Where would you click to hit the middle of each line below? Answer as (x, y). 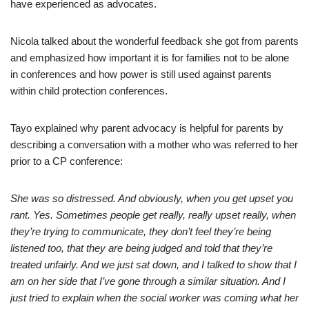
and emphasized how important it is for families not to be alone (150, 58)
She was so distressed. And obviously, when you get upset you (152, 198)
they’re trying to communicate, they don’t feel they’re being (141, 231)
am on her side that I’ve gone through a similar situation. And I (148, 281)
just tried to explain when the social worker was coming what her (154, 298)
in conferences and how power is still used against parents (141, 74)
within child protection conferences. (89, 91)
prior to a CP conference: (67, 161)
